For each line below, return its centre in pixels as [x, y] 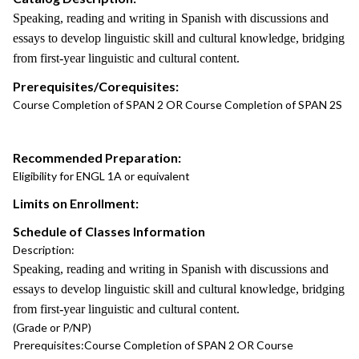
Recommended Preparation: [97, 157]
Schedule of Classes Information [109, 231]
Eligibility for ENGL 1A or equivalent [101, 176]
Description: [44, 250]
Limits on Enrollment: [76, 203]
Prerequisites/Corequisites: [96, 86]
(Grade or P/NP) [52, 327]
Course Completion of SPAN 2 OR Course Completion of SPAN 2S [177, 105]
